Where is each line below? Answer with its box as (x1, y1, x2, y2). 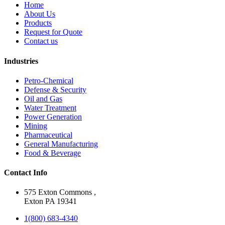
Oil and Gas (24, 94, 62, 103)
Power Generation (24, 112, 82, 121)
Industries (4, 56, 38, 65)
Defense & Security (24, 85, 86, 94)
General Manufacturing (24, 139, 98, 148)
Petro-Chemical (24, 76, 73, 85)
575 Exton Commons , (24, 188, 96, 197)
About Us (24, 10, 55, 19)
